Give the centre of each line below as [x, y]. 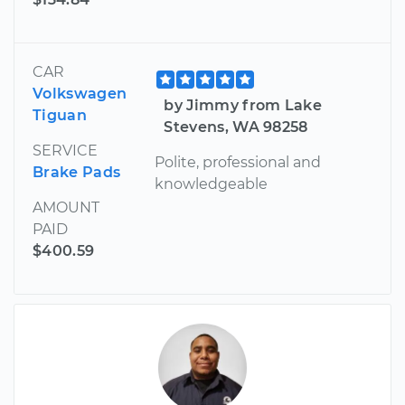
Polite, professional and [238, 162]
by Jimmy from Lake [243, 105]
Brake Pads [77, 172]
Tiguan [60, 115]
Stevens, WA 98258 [236, 127]
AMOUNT [66, 207]
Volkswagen [80, 93]
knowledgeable [212, 184]
